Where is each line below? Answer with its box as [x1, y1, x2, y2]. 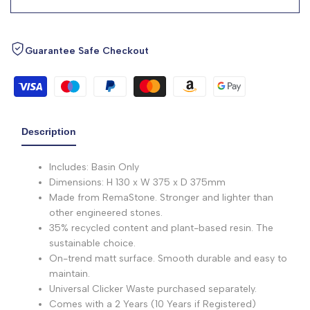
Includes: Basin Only [49, 161, 139, 173]
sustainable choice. [49, 237, 136, 249]
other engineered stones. [49, 206, 163, 219]
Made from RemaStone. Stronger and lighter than [49, 191, 273, 203]
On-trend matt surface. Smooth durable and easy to [49, 252, 287, 264]
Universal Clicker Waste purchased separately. [49, 282, 257, 295]
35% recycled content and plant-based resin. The [49, 221, 273, 234]
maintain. [49, 267, 90, 280]
